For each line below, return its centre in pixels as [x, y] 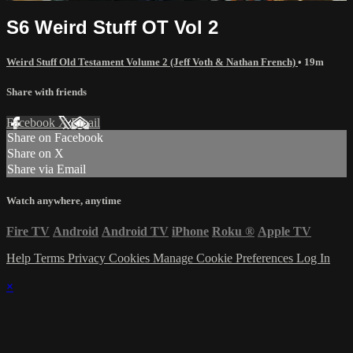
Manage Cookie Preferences [225, 258]
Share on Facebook [55, 138]
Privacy [88, 258]
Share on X [35, 154]
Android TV [135, 232]
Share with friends [46, 91]
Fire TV [28, 232]
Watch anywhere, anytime [64, 201]
